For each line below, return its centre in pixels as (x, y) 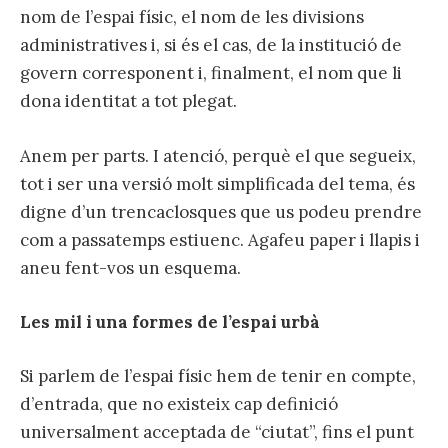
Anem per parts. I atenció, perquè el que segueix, (218, 155)
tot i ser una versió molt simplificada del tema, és (217, 183)
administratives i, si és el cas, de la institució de (211, 45)
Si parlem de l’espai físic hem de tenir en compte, (218, 375)
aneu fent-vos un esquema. (130, 267)
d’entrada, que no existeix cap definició (179, 403)
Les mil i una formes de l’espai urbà (170, 321)
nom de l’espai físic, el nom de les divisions (192, 17)
